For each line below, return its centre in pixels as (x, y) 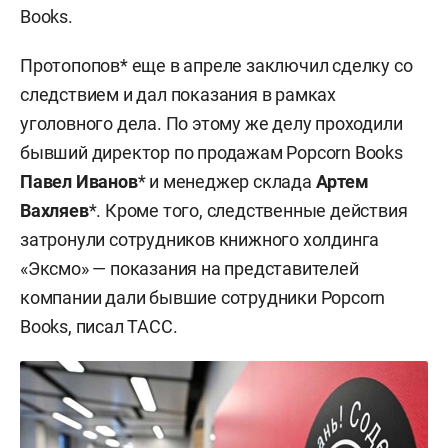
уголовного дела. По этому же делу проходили (211, 123)
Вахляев (54, 210)
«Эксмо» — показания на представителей (189, 268)
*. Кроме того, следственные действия (248, 210)
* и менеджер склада (226, 181)
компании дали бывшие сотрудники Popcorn (203, 297)
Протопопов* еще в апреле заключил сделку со (216, 65)
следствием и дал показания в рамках (178, 94)
